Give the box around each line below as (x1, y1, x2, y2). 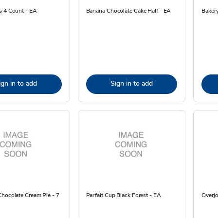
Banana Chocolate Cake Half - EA (86, 7, 171, 15)
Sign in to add (110, 79, 153, 88)
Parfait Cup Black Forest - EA (86, 191, 161, 199)
